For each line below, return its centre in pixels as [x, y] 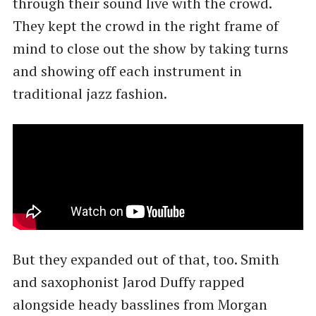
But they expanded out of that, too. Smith [146, 260]
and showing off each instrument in [127, 71]
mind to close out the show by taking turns [150, 48]
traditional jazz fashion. [90, 93]
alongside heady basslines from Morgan [140, 305]
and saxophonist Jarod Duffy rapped [128, 282]
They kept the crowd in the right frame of [145, 25]
